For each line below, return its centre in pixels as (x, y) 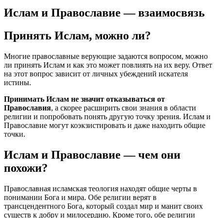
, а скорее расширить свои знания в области (124, 108)
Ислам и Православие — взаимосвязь (104, 13)
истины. (18, 82)
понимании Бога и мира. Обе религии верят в (80, 197)
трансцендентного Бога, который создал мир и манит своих (103, 206)
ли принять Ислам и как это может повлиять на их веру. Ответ (108, 65)
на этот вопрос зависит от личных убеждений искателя (96, 73)
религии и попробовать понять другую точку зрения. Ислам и (107, 116)
